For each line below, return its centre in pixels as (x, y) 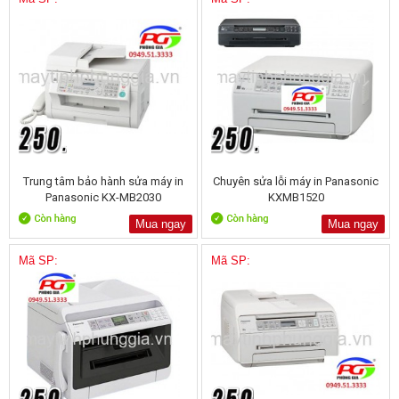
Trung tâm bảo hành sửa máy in (103, 181)
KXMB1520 (296, 197)
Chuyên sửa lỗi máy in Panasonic (296, 181)
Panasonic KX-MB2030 (103, 197)
